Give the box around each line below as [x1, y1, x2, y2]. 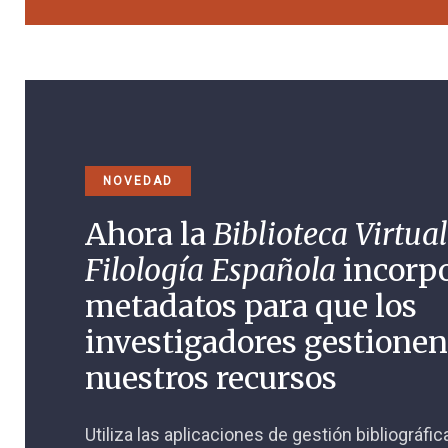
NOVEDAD [103, 174, 173, 189]
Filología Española [85, 251, 336, 290]
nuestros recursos [85, 359, 337, 398]
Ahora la [85, 215, 213, 254]
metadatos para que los [85, 287, 417, 326]
